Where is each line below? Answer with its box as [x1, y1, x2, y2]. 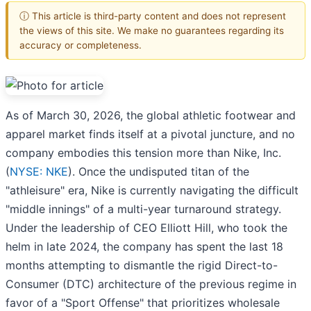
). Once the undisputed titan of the [68, 165, 249, 179]
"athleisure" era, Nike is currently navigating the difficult [6, 183, 299, 198]
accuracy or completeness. [19, 39, 142, 51]
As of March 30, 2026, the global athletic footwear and [6, 108, 296, 123]
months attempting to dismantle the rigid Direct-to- [6, 258, 278, 273]
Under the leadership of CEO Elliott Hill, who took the [6, 221, 287, 235]
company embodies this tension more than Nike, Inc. [6, 146, 281, 160]
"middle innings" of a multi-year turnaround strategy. [6, 202, 281, 217]
